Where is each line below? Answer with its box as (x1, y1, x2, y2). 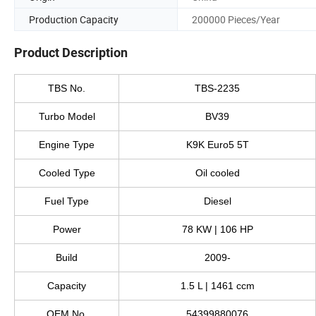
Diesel (203, 195, 231, 207)
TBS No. (48, 83, 85, 95)
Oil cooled (195, 167, 240, 179)
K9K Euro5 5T (186, 139, 249, 151)
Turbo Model (38, 111, 95, 123)
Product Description (14, 45, 128, 61)
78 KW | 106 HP (181, 224, 253, 236)
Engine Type (39, 139, 95, 151)
